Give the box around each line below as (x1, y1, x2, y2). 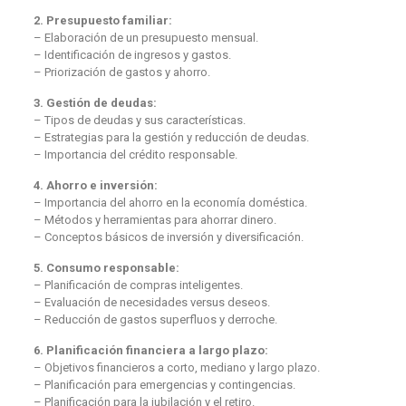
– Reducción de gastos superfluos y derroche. (33, 312, 277, 326)
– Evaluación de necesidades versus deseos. (33, 295, 270, 309)
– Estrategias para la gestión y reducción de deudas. (33, 130, 309, 144)
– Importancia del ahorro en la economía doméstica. (33, 195, 307, 209)
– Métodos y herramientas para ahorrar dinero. (33, 212, 276, 227)
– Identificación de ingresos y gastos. (33, 47, 231, 62)
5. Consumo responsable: (33, 260, 179, 275)
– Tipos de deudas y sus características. (33, 112, 246, 127)
